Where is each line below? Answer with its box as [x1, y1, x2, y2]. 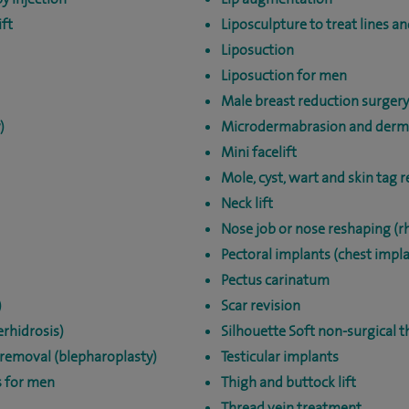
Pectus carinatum [220, 270, 330, 289]
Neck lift [220, 194, 273, 213]
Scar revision [220, 296, 300, 315]
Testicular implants [220, 347, 339, 366]
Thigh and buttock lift [220, 372, 356, 392]
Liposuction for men [220, 66, 347, 85]
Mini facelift [220, 142, 297, 162]
